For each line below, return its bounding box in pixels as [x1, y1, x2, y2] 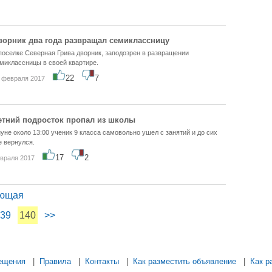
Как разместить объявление [132, 257, 236, 266]
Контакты [84, 257, 119, 266]
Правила [39, 257, 71, 266]
